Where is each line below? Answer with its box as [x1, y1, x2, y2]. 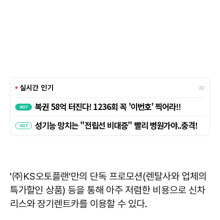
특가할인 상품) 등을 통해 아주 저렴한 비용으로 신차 [10, 184, 205, 196]
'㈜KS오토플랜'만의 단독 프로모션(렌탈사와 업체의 [10, 170, 207, 182]
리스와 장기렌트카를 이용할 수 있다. [10, 197, 147, 210]
